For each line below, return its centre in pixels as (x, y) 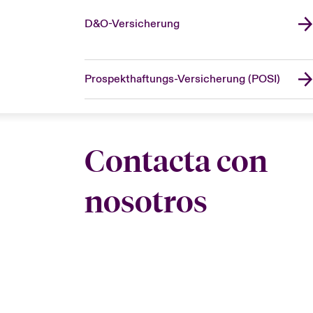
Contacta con (176, 161)
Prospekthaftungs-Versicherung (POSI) (182, 79)
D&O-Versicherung (132, 23)
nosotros (146, 201)
